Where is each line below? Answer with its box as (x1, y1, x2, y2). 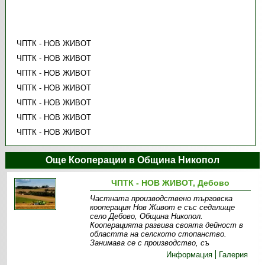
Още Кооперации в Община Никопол (45, 155, 219, 166)
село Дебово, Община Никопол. (90, 212, 203, 221)
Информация (166, 250, 213, 260)
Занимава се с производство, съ (90, 238, 210, 248)
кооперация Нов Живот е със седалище (90, 203, 235, 212)
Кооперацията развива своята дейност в (90, 221, 244, 230)
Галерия (219, 250, 248, 260)
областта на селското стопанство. (90, 230, 227, 239)
